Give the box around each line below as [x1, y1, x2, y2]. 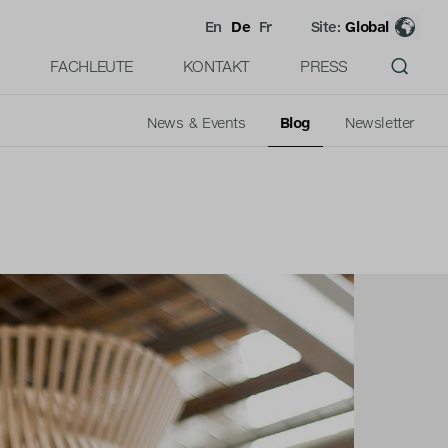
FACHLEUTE [49, 57, 133, 75]
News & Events [147, 114, 246, 131]
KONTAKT [182, 57, 251, 75]
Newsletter [345, 114, 414, 131]
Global [345, 18, 389, 35]
